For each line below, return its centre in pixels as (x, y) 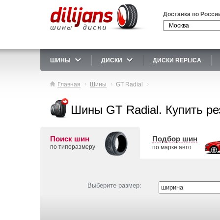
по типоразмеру (73, 147)
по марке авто (172, 147)
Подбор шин (175, 139)
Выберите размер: (114, 185)
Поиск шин (70, 139)
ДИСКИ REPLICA (177, 60)
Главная (69, 84)
